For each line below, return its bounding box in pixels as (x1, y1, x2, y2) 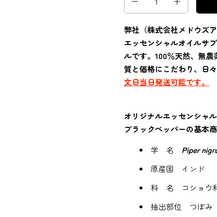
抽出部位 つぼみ (151, 201, 213, 212)
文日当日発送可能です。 (124, 76, 209, 88)
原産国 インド (151, 163, 205, 174)
